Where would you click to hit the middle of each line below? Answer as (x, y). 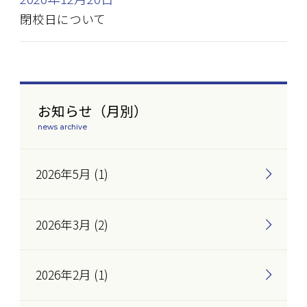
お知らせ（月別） (93, 110)
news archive (63, 127)
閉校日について (63, 19)
